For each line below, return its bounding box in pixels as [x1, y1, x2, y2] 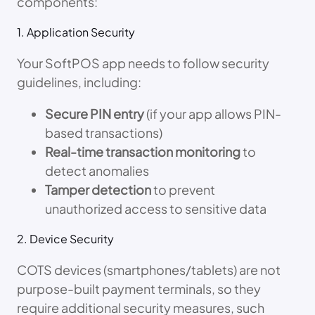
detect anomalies [45, 162, 149, 179]
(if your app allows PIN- [144, 105, 281, 122]
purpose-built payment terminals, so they [17, 281, 261, 297]
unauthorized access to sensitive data [45, 200, 266, 217]
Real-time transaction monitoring [45, 143, 240, 160]
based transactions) [45, 124, 162, 141]
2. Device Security [17, 231, 114, 247]
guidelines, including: [17, 74, 141, 91]
